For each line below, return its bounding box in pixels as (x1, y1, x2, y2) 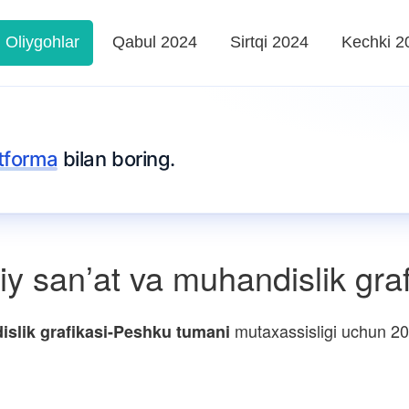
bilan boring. (58, 147, 175, 171)
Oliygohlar (5, 33, 79, 51)
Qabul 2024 (112, 33, 197, 51)
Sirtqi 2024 (230, 33, 309, 51)
